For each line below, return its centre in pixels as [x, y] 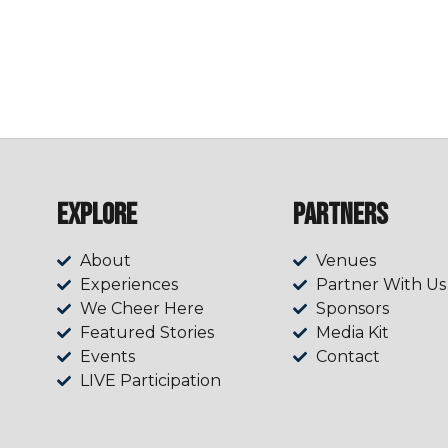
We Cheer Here [141, 309]
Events [107, 357]
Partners [340, 215]
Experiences [128, 285]
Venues [345, 261]
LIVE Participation [150, 381]
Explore [97, 215]
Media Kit [352, 333]
